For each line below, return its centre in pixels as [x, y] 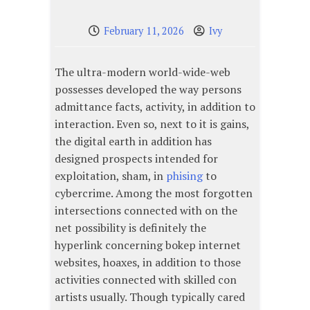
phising [184, 176]
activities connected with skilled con [146, 280]
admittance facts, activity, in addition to [155, 107]
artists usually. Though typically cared [150, 297]
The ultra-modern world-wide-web [143, 72]
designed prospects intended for [136, 159]
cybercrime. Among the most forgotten [154, 193]
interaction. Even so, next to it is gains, [152, 124]
